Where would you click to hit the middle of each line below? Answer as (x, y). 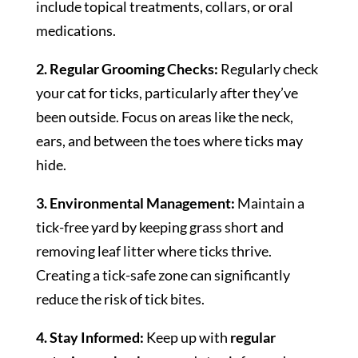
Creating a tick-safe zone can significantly (163, 275)
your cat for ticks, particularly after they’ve (167, 93)
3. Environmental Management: (135, 203)
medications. (76, 31)
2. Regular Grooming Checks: (127, 69)
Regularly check (268, 69)
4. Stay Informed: (89, 338)
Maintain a (269, 203)
